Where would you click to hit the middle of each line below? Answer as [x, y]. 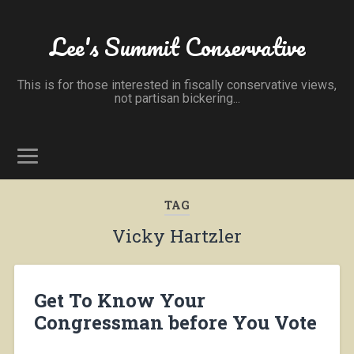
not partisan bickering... [177, 98]
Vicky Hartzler [177, 236]
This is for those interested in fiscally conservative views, [177, 85]
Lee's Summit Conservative [177, 47]
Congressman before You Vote [175, 322]
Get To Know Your [119, 300]
